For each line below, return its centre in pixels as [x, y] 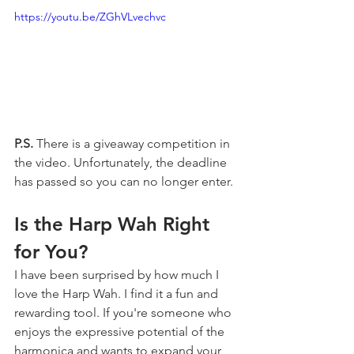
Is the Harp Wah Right [115, 224]
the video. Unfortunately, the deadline [122, 163]
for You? [51, 252]
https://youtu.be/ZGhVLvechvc [90, 16]
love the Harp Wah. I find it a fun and [118, 294]
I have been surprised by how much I [118, 275]
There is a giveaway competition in [133, 144]
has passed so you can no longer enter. [124, 182]
